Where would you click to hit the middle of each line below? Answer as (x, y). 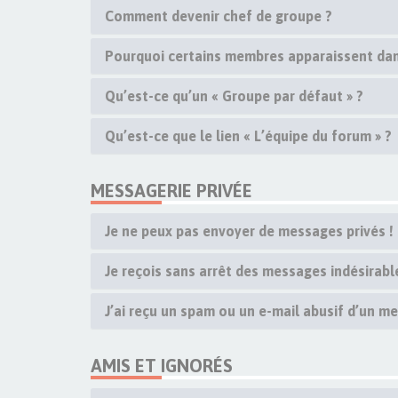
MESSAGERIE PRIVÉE (171, 191)
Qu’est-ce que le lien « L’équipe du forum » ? (248, 136)
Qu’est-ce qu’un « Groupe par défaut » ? (234, 96)
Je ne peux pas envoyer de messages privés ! (249, 231)
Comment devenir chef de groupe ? (219, 16)
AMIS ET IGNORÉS (162, 366)
